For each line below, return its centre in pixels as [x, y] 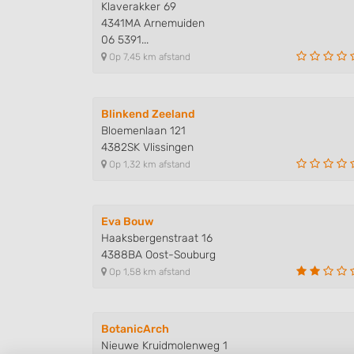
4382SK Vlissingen [147, 147]
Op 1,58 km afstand [149, 271]
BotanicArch [135, 329]
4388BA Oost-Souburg [158, 254]
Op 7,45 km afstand [149, 56]
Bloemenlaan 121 [143, 130]
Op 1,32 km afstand [149, 164]
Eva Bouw [128, 221]
